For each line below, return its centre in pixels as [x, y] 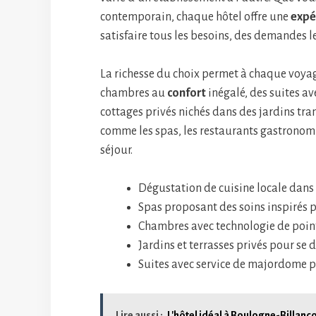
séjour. [116, 150]
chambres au [134, 93]
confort [187, 93]
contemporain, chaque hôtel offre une [195, 17]
